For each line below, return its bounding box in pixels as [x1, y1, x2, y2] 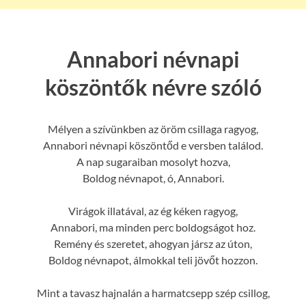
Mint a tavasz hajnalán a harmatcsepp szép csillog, [36, 286, 270, 299]
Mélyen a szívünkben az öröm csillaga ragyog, [48, 122, 258, 135]
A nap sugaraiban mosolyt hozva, [76, 154, 230, 168]
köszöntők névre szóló [44, 74, 262, 101]
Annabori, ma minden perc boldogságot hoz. [51, 220, 255, 234]
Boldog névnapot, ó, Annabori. [82, 171, 224, 184]
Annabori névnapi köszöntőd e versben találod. [43, 138, 263, 152]
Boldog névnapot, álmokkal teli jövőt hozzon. [48, 253, 258, 266]
